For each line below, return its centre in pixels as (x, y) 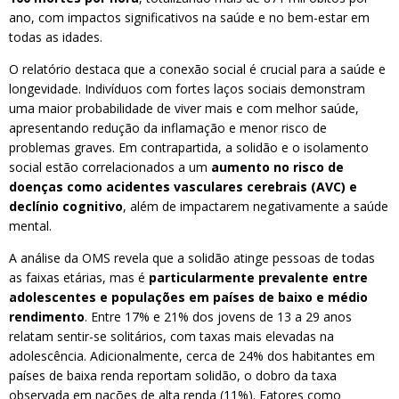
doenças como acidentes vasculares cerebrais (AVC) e (183, 187)
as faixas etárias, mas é (79, 277)
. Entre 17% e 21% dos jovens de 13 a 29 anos (218, 317)
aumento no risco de (277, 167)
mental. (30, 226)
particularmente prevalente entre (258, 277)
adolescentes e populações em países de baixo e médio (188, 297)
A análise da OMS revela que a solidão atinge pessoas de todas (192, 258)
